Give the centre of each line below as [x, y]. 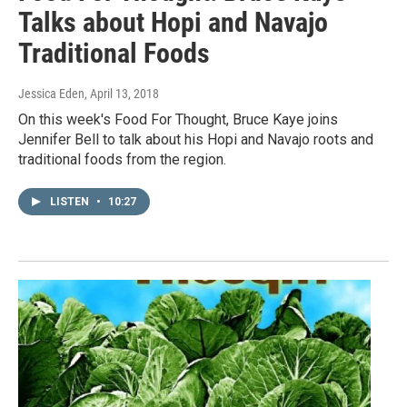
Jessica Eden [51, 94]
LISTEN [71, 202]
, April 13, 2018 [122, 94]
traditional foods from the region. [122, 160]
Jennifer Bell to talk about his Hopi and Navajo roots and [196, 140]
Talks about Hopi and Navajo [173, 23]
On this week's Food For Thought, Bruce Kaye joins [178, 120]
